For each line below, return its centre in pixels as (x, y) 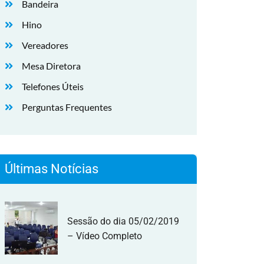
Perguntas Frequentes (67, 107)
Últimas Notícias (52, 169)
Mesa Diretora (51, 66)
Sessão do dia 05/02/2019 (123, 221)
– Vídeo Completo (105, 236)
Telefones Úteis (53, 86)
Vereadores (45, 45)
